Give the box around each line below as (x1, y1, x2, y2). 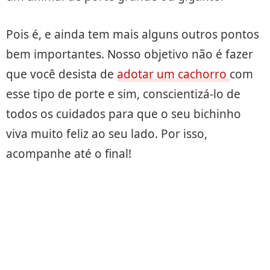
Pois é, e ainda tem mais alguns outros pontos (6, 27, 259, 43)
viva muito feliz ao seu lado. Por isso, (6, 126, 207, 142)
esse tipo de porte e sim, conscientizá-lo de (6, 86, 240, 102)
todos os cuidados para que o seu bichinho (6, 106, 241, 122)
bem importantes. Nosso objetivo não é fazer (6, 46, 253, 63)
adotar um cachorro (117, 66, 230, 83)
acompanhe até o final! (6, 146, 131, 162)
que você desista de (6, 66, 117, 83)
